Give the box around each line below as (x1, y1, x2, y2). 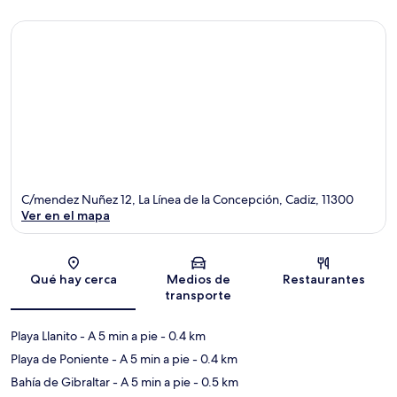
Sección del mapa (197, 261, 288, 276)
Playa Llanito (11, 328, 77, 345)
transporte (165, 287, 232, 304)
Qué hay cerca (29, 271, 117, 288)
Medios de (166, 271, 230, 288)
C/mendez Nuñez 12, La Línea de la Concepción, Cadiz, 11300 (21, 191, 354, 208)
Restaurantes (282, 271, 365, 288)
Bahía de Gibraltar (11, 374, 110, 391)
